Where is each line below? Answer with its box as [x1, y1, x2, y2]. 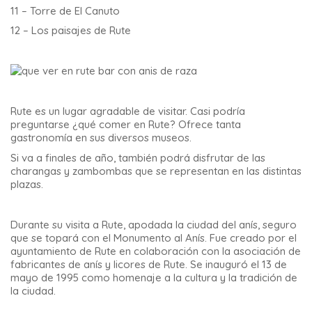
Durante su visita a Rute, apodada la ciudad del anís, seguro [10, 217, 297, 231]
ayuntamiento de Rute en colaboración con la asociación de [10, 244, 301, 258]
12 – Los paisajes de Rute [10, 24, 131, 38]
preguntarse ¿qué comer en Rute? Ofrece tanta [10, 118, 241, 132]
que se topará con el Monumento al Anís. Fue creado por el [10, 231, 297, 244]
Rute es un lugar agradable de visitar [10, 104, 185, 118]
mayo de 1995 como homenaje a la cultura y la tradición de [10, 270, 297, 284]
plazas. [10, 177, 43, 191]
